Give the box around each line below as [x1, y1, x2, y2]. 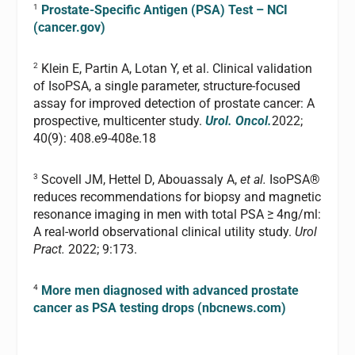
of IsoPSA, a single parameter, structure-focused [33, 78, 301, 94]
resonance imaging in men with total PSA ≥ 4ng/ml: [33, 207, 322, 223]
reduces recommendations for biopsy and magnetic [33, 189, 322, 205]
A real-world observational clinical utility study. [33, 224, 296, 240]
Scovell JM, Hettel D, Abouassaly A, [38, 172, 241, 188]
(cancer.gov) [33, 20, 106, 36]
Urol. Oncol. [205, 113, 273, 129]
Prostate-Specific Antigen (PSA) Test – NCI [41, 2, 288, 18]
